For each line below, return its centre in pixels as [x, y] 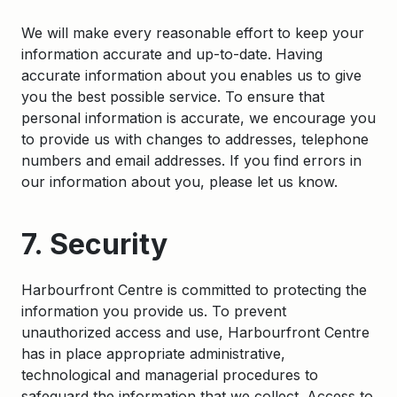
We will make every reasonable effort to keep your [193, 33]
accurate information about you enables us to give [191, 75]
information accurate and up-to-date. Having [172, 54]
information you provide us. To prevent [154, 311]
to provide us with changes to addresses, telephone [195, 139]
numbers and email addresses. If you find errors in [191, 160]
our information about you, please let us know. [179, 182]
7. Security [94, 244]
